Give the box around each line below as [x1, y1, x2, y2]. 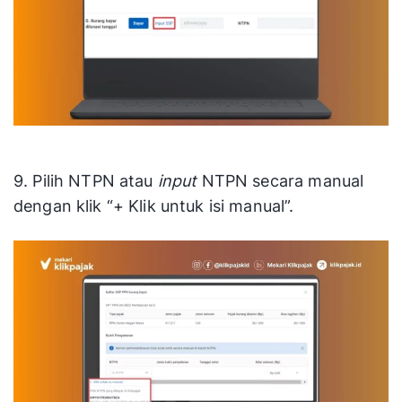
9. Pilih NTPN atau [13, 170, 158, 190]
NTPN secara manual [197, 170, 364, 190]
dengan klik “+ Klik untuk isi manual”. [13, 196, 294, 215]
